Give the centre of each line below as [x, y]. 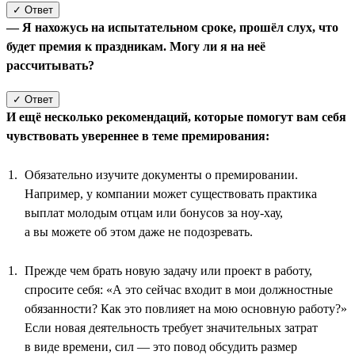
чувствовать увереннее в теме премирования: [138, 136]
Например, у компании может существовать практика [171, 193]
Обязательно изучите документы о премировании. [161, 174]
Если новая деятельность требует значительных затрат [171, 327]
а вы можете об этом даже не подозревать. [139, 231]
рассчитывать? [50, 65]
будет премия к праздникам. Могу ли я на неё [136, 46]
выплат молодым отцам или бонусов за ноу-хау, [154, 212]
